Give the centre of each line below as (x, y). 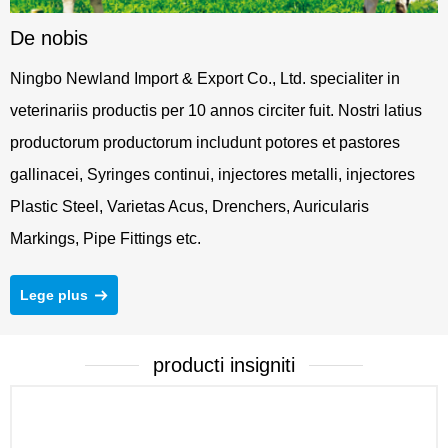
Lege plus (54, 295)
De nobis (49, 38)
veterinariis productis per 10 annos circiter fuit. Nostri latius (216, 111)
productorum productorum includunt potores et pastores (205, 143)
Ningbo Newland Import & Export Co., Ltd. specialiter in (205, 79)
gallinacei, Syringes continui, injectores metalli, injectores (212, 175)
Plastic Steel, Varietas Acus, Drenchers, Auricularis (189, 207)
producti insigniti (224, 365)
